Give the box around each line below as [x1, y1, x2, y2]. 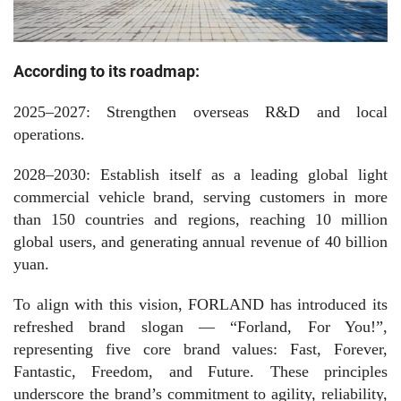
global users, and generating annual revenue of [13, 232, 325, 251]
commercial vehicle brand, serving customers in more [13, 187, 388, 206]
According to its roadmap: [13, 61, 200, 81]
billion [340, 232, 388, 251]
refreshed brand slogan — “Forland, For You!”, [13, 317, 388, 336]
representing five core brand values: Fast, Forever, [13, 339, 388, 358]
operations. [13, 124, 85, 143]
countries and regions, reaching [75, 209, 315, 228]
